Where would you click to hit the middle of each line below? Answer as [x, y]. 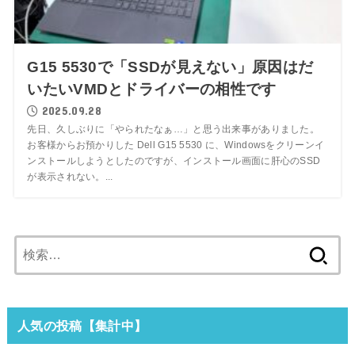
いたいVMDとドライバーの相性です [152, 89]
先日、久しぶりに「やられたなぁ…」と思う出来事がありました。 [174, 129]
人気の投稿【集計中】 [82, 326]
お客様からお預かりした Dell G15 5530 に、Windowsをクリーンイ [176, 145]
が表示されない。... [70, 176]
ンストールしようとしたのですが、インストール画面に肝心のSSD [174, 160]
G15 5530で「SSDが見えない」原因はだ [170, 67]
